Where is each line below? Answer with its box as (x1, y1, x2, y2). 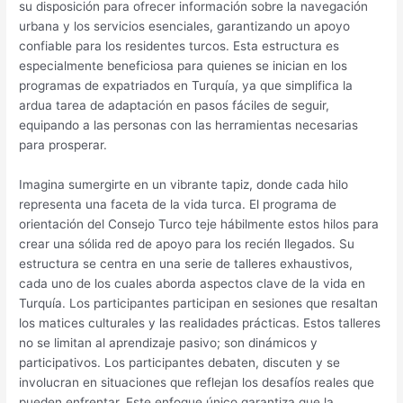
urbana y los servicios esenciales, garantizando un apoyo (19, 18, 351, 33)
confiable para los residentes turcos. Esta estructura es (19, 38, 340, 53)
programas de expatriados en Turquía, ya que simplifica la (19, 77, 354, 93)
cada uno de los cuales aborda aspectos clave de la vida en (19, 275, 366, 291)
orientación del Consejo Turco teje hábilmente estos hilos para (19, 216, 380, 231)
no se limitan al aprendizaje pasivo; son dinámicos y (19, 335, 318, 350)
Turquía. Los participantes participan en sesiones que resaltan (19, 295, 379, 310)
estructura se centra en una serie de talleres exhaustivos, (19, 255, 354, 271)
